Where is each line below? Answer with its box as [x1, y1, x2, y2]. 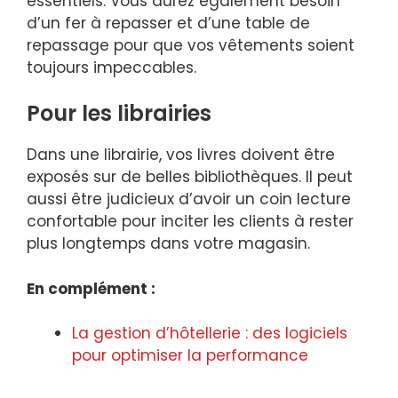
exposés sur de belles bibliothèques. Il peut [27, 166, 353, 188]
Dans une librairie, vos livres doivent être [27, 144, 335, 166]
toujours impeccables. [27, 56, 196, 78]
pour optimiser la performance [72, 345, 308, 367]
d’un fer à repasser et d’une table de [27, 12, 310, 34]
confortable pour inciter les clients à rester [27, 211, 354, 233]
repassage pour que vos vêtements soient [27, 34, 354, 56]
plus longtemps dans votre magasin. [27, 233, 310, 255]
